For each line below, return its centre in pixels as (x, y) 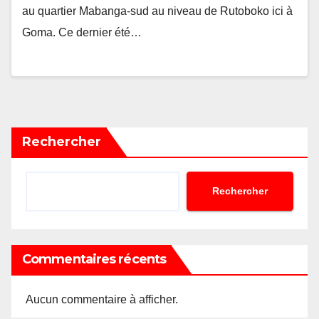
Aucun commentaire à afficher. (102, 299)
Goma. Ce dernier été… (82, 33)
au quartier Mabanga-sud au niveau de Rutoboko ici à (157, 11)
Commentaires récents (94, 259)
